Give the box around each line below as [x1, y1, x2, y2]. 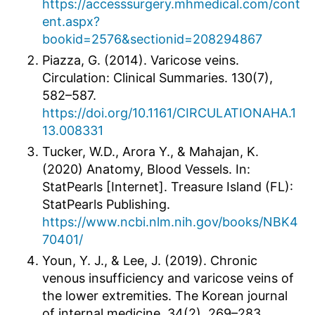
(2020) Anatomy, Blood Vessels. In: [42, 161, 250, 176]
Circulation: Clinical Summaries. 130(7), [42, 70, 273, 85]
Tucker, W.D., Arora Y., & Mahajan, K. [42, 143, 259, 159]
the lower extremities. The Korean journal [42, 288, 288, 303]
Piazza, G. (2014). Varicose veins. [42, 52, 239, 67]
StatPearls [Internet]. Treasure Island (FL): [42, 179, 293, 194]
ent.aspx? [42, 13, 100, 29]
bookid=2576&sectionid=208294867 [42, 31, 262, 46]
